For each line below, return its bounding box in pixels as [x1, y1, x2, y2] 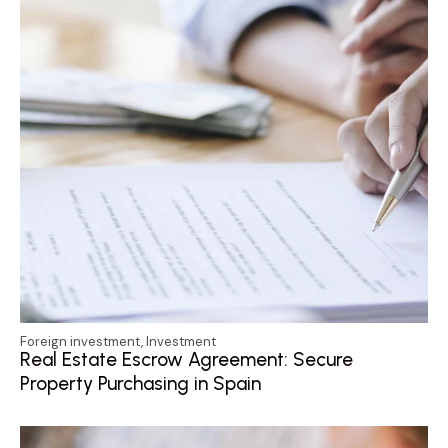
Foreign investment [20, 332, 141, 350]
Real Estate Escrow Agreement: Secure [20, 347, 353, 371]
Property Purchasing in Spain [20, 371, 261, 395]
